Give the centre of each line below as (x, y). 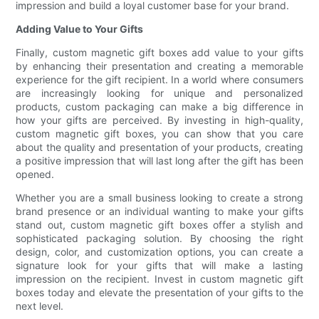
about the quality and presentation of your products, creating (159, 147)
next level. (40, 306)
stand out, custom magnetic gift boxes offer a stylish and (159, 225)
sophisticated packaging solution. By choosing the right (159, 239)
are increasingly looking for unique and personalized (159, 93)
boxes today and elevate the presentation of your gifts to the (159, 293)
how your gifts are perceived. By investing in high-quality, (159, 120)
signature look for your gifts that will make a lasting (159, 266)
